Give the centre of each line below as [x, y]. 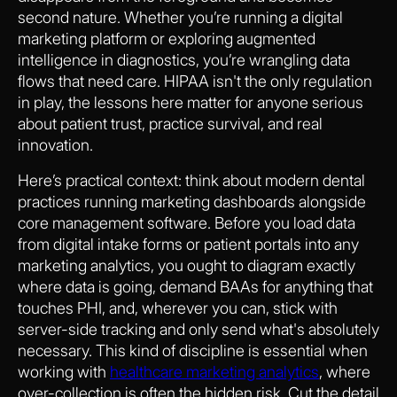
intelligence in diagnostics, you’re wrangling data [184, 59]
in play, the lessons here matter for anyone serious [191, 102]
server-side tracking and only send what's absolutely [198, 329]
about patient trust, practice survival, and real [170, 123]
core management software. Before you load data [187, 222]
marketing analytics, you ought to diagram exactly [187, 265]
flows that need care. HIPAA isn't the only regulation [195, 81]
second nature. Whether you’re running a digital [180, 17]
